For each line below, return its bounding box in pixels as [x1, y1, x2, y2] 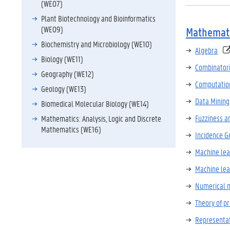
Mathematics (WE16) [41, 124, 101, 135]
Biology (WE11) [41, 53, 83, 64]
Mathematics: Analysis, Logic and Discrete [41, 113, 161, 124]
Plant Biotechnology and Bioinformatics [41, 13, 156, 24]
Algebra [195, 45, 218, 55]
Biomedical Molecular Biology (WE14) [41, 98, 149, 109]
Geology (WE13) [41, 83, 86, 94]
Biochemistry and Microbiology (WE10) [41, 39, 152, 49]
